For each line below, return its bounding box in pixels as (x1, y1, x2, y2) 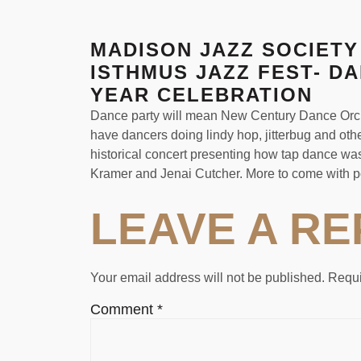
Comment (90, 301, 157, 317)
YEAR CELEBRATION (90, 84, 313, 106)
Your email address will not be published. (90, 270, 325, 284)
